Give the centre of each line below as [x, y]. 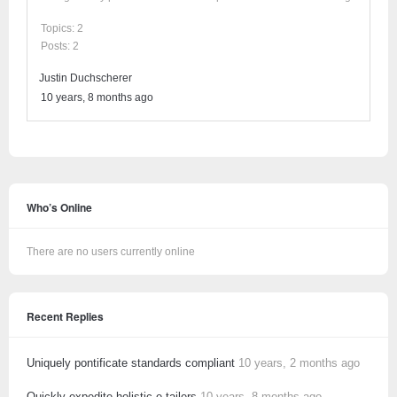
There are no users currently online [111, 252]
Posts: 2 [60, 46]
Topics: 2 [62, 28]
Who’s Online [59, 207]
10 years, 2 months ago [299, 363]
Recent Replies [65, 316]
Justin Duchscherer [86, 78]
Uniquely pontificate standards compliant [131, 363]
